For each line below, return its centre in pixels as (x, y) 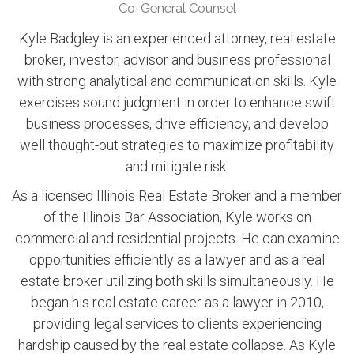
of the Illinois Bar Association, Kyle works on (177, 217)
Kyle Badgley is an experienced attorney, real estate (177, 39)
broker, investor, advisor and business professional (177, 60)
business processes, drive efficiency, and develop (177, 124)
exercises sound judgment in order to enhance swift (177, 103)
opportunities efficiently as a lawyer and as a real (177, 260)
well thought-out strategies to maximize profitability (177, 145)
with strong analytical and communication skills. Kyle (177, 81)
